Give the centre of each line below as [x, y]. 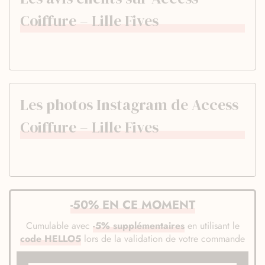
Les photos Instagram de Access [129, 105]
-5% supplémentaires [138, 225]
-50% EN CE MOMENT [132, 205]
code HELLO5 [51, 238]
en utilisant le [212, 225]
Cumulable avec [59, 225]
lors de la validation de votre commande [163, 238]
